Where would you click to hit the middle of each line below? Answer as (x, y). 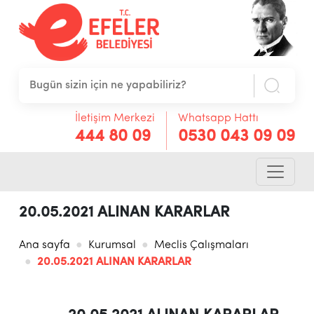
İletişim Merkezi (115, 118)
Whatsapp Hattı (219, 118)
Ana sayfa (44, 246)
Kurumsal (112, 246)
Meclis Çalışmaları (201, 246)
